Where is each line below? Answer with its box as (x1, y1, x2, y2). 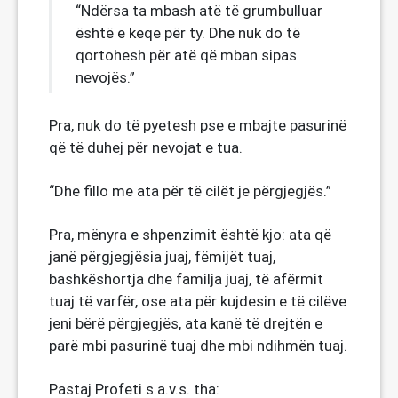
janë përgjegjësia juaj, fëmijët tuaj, (49, 247, 275, 267)
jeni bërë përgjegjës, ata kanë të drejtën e (49, 314, 322, 333)
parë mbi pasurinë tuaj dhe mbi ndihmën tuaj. (49, 336, 347, 355)
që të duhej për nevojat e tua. (49, 138, 243, 157)
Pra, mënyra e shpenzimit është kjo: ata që (49, 225, 331, 244)
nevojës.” (76, 68, 135, 87)
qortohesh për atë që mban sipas (76, 45, 297, 65)
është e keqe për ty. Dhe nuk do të (76, 23, 300, 43)
